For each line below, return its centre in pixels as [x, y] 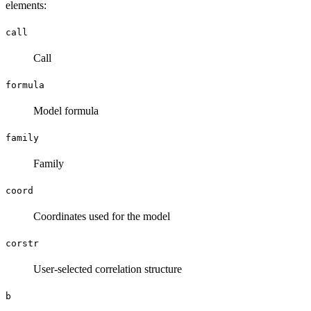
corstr [22, 244]
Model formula [66, 111]
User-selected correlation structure [108, 269]
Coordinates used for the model [102, 217]
